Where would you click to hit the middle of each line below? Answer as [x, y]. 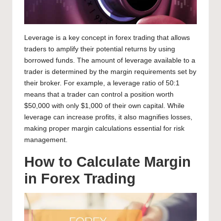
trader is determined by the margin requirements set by [110, 72]
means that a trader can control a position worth [99, 94]
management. [46, 140]
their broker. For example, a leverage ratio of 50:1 [102, 83]
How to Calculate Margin [108, 162]
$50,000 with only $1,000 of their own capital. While [104, 106]
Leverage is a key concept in [70, 37]
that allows [172, 37]
